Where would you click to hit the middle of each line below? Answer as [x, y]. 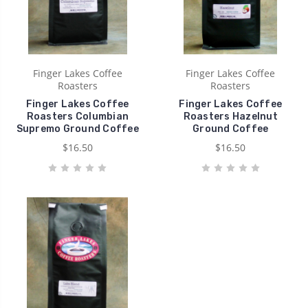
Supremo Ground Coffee [77, 129]
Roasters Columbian [77, 117]
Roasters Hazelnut [230, 117]
